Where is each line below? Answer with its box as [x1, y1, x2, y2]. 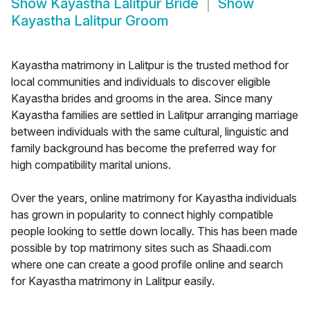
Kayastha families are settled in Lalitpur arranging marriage [11, 108, 298, 122]
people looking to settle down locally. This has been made [11, 224, 298, 239]
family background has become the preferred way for [11, 141, 276, 156]
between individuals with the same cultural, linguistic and [11, 125, 289, 139]
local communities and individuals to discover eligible [11, 75, 271, 89]
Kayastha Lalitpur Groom [11, 12, 169, 30]
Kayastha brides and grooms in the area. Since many [11, 91, 273, 106]
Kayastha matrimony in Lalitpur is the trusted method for [11, 58, 289, 73]
